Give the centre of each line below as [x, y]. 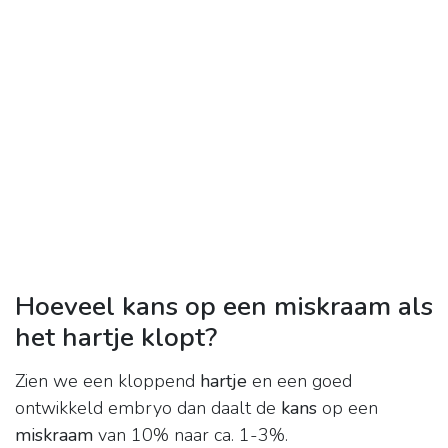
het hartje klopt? [116, 337]
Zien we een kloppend [107, 381]
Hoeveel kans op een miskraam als [224, 306]
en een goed [299, 381]
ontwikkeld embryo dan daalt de [148, 408]
